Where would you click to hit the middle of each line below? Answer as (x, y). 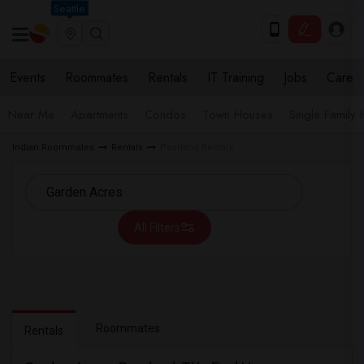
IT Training (236, 78)
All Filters (157, 227)
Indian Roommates (53, 147)
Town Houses (238, 115)
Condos (165, 115)
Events (28, 78)
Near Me (31, 115)
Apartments (100, 115)
